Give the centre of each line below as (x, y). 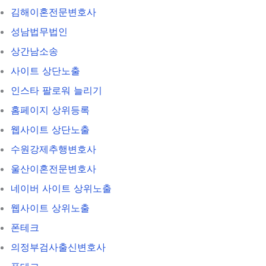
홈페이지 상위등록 (50, 110)
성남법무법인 (39, 31)
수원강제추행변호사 (53, 149)
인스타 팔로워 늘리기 (56, 90)
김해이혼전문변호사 (53, 12)
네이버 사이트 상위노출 (61, 188)
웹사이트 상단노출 (50, 129)
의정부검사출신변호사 (58, 247)
